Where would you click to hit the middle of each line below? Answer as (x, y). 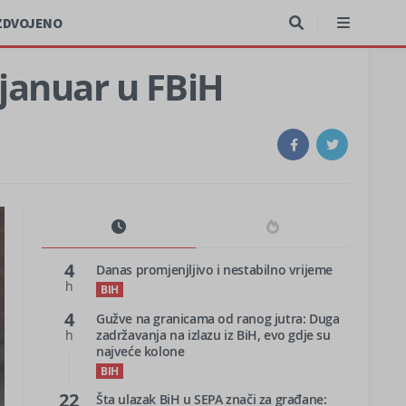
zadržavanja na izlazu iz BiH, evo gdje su (213, 335)
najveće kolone (140, 351)
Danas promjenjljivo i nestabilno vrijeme (214, 270)
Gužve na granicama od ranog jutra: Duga (218, 319)
